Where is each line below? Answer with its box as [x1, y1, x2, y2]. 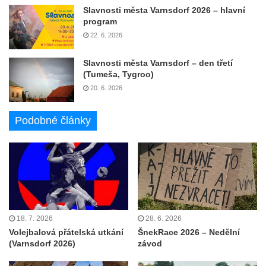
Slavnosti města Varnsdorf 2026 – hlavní [83, 5, 245, 15]
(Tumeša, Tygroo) [83, 69, 154, 80]
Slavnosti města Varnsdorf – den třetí [83, 58, 233, 68]
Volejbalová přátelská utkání [9, 227, 123, 237]
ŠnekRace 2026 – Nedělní [138, 227, 240, 237]
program [83, 17, 117, 27]
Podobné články [15, 115, 91, 127]
